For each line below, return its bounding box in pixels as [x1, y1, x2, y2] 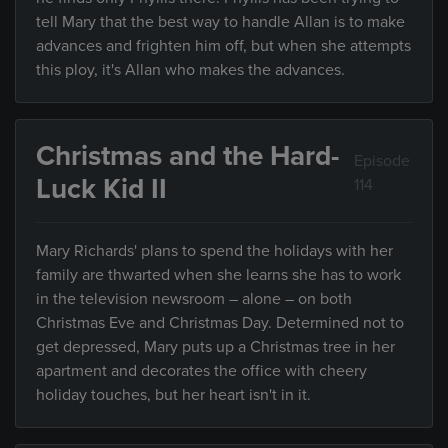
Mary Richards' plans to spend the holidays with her [36, 241, 393, 261]
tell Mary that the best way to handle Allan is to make [36, 12, 405, 32]
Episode [354, 151, 411, 171]
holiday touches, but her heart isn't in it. [36, 385, 311, 405]
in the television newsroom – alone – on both [36, 289, 352, 309]
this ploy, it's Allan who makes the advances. [36, 60, 345, 80]
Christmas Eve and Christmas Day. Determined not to [36, 313, 404, 333]
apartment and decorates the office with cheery [36, 361, 367, 381]
